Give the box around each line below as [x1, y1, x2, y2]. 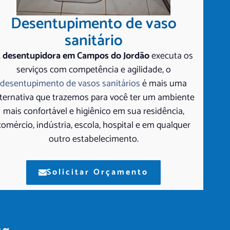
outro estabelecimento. [48, 131, 139, 147]
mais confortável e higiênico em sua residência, [3, 103, 184, 119]
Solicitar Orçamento [47, 165, 149, 179]
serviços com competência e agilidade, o [16, 62, 171, 78]
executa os [149, 48, 193, 64]
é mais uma [140, 75, 187, 91]
